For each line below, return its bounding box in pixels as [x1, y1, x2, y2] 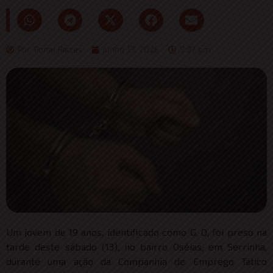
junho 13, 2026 [103, 44, 159, 55]
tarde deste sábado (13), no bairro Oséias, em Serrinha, [6, 240, 267, 252]
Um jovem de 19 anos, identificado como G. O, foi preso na [6, 225, 267, 238]
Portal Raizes [34, 44, 82, 55]
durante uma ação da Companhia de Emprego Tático [6, 255, 267, 267]
